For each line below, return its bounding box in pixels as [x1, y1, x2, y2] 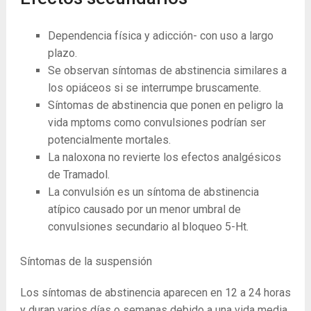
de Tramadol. [47, 168, 110, 182]
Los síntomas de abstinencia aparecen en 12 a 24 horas [19, 286, 291, 300]
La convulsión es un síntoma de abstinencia [47, 185, 259, 199]
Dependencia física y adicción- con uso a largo [47, 29, 274, 43]
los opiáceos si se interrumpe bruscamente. [47, 81, 261, 95]
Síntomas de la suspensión [19, 255, 152, 269]
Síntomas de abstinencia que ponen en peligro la [47, 99, 283, 112]
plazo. [47, 47, 77, 60]
